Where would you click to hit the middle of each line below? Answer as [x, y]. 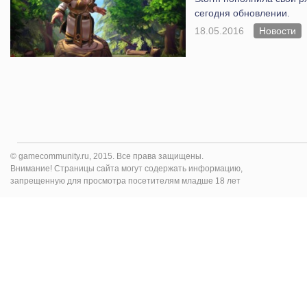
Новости [277, 30]
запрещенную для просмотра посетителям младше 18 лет [125, 181]
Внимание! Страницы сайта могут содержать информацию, [126, 168]
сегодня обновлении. [242, 13]
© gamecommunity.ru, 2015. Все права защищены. [107, 156]
